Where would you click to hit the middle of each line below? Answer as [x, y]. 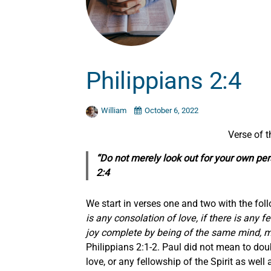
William [115, 110]
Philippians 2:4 [164, 81]
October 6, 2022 [171, 110]
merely [145, 158]
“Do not [113, 158]
